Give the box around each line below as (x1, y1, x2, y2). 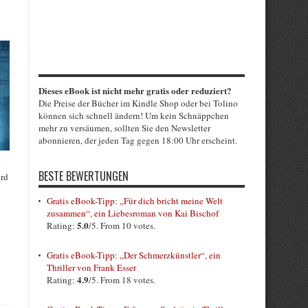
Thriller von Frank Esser (47, 261, 136, 274)
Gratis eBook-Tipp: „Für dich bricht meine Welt (47, 195, 223, 207)
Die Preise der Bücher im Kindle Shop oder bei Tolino (38, 97, 238, 109)
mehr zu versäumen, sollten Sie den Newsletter (38, 122, 210, 134)
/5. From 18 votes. (89, 274, 155, 286)
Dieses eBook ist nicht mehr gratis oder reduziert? (38, 84, 232, 97)
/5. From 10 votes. (89, 219, 155, 232)
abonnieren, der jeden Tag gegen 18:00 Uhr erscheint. (38, 134, 237, 146)
